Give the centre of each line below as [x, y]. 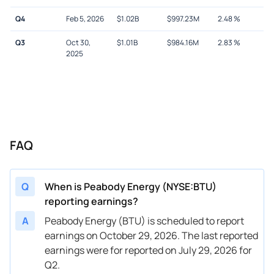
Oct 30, [78, 42]
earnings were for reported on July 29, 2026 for [148, 250]
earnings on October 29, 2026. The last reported [151, 235]
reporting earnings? [91, 201]
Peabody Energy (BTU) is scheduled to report [144, 220]
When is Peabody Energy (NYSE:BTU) [131, 186]
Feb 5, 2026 [85, 18]
